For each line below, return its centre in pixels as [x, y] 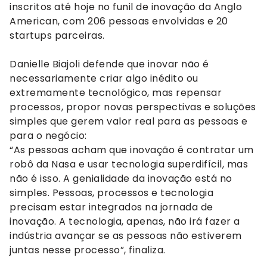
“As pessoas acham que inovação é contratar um [132, 150]
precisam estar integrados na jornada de [111, 207]
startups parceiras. [57, 35]
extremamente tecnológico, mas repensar [116, 92]
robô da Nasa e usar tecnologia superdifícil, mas [129, 164]
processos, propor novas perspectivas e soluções [133, 107]
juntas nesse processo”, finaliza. [88, 250]
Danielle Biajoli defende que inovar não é [109, 64]
